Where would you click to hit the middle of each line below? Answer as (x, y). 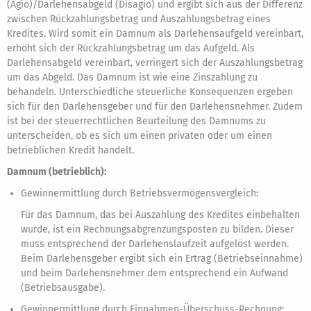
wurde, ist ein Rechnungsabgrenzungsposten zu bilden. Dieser (157, 229)
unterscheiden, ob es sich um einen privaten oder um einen (140, 136)
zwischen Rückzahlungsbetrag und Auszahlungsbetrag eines (139, 19)
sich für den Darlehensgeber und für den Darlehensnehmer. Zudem (155, 107)
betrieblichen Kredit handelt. (70, 150)
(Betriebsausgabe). (63, 288)
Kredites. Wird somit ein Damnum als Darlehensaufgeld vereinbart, (155, 34)
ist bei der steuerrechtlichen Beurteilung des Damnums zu (136, 121)
